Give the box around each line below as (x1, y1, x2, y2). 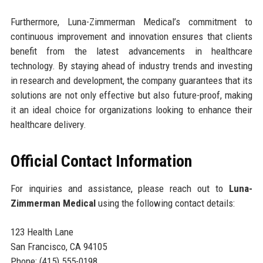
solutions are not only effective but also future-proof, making (10, 89, 253, 102)
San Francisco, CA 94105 (10, 241, 107, 253)
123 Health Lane (10, 226, 73, 238)
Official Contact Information (10, 151, 192, 171)
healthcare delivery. (10, 119, 86, 131)
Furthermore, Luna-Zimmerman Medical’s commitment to (10, 16, 253, 28)
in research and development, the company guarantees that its (10, 75, 253, 87)
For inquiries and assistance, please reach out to (10, 183, 230, 195)
